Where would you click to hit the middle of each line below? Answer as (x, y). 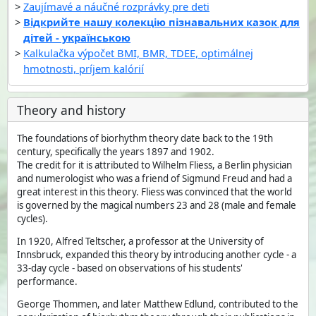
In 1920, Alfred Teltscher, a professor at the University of (141, 242)
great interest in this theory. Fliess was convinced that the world (155, 192)
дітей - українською (77, 38)
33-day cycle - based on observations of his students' (130, 268)
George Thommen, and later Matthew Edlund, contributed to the (158, 304)
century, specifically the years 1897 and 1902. (116, 151)
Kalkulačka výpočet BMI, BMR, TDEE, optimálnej (138, 53)
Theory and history (72, 110)
